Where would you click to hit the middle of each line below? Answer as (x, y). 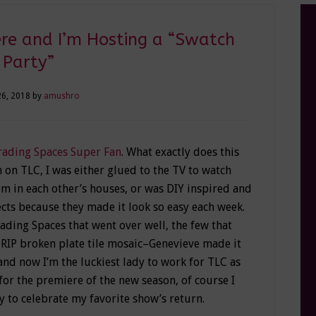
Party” (28, 62)
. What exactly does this (180, 152)
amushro (62, 96)
